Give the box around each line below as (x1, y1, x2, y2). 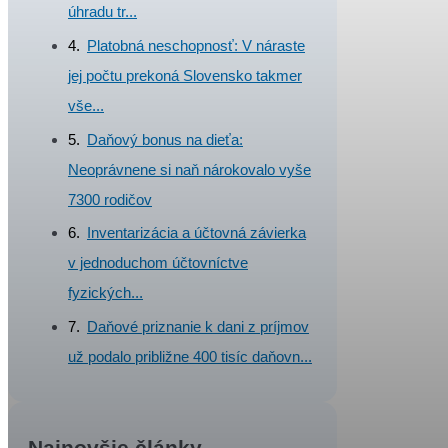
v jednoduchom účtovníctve (68, 254, 248, 272)
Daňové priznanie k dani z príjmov (87, 318, 309, 336)
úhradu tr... (68, 3, 137, 21)
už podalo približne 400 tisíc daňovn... (68, 348, 312, 366)
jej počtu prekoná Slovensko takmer (68, 66, 302, 84)
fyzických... (68, 284, 143, 302)
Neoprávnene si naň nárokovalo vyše (68, 160, 311, 178)
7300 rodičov (68, 190, 152, 208)
